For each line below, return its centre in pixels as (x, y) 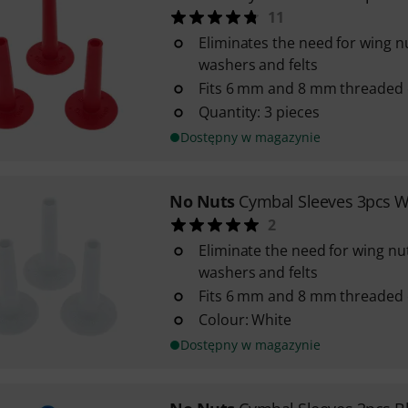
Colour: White (245, 320)
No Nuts (202, 201)
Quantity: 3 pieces (259, 112)
